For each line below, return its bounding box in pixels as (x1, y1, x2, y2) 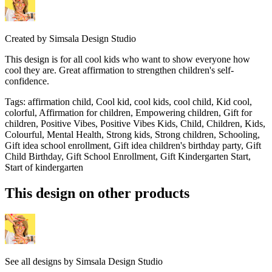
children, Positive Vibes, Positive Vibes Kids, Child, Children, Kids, (5, 118, 265, 129)
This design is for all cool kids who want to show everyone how (5, 54, 250, 65)
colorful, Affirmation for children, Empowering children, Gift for (5, 107, 252, 118)
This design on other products (5, 185, 189, 202)
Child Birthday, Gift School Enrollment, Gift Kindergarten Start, (5, 151, 251, 162)
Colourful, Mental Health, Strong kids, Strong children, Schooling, (5, 129, 260, 140)
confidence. (5, 76, 49, 87)
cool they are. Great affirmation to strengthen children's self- (5, 65, 234, 76)
